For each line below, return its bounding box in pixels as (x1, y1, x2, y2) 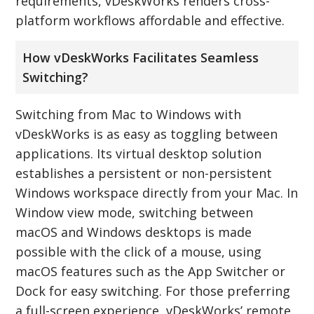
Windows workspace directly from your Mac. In (15, 184, 299, 201)
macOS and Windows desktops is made (15, 223, 252, 240)
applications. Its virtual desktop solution (15, 144, 262, 162)
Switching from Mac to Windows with (15, 105, 242, 123)
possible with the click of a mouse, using (15, 243, 262, 260)
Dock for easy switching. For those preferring (15, 282, 291, 299)
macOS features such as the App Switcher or (15, 262, 286, 280)
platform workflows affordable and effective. (15, 11, 285, 29)
